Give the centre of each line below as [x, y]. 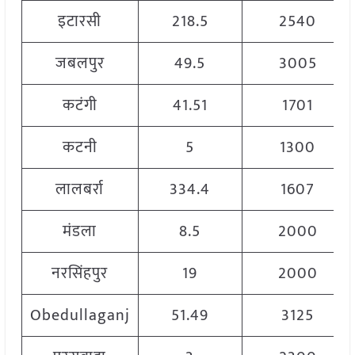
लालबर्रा [80, 190]
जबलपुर [80, 64]
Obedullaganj [80, 316]
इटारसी [80, 22]
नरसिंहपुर [80, 274]
